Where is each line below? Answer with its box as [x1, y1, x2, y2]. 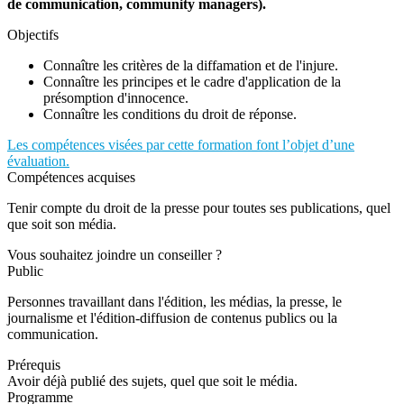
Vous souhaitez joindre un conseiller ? [7, 247, 222, 263]
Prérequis [7, 357, 60, 373]
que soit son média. [7, 216, 116, 233]
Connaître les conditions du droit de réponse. [43, 106, 297, 123]
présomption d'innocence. [43, 90, 188, 106]
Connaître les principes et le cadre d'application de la [43, 74, 341, 90]
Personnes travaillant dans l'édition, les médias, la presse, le [7, 294, 342, 310]
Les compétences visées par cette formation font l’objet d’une [7, 137, 354, 153]
